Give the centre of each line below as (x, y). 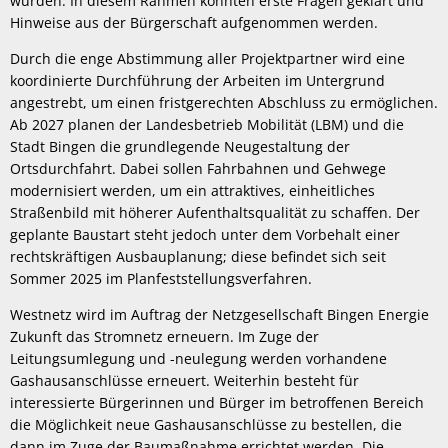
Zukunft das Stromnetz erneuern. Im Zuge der (164, 336)
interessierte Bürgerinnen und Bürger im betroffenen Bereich (217, 402)
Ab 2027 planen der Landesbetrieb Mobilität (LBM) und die (207, 124)
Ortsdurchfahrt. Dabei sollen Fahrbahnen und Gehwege (198, 168)
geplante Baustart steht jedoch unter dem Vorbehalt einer (205, 234)
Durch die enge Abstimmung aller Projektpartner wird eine (207, 58)
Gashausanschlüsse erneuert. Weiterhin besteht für (184, 380)
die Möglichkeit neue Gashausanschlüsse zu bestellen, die (206, 424)
